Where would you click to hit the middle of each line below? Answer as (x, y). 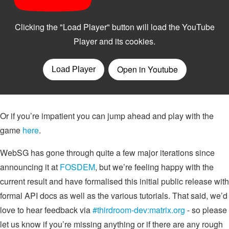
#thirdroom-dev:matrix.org (139, 210)
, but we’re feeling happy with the (154, 167)
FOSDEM (77, 167)
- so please (206, 210)
